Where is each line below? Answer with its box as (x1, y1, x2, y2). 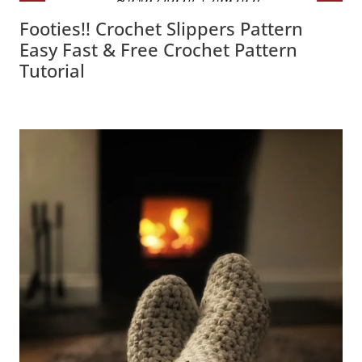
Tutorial (19, 57, 85, 82)
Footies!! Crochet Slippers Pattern (19, 15, 303, 40)
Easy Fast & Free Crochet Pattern (19, 36, 297, 61)
